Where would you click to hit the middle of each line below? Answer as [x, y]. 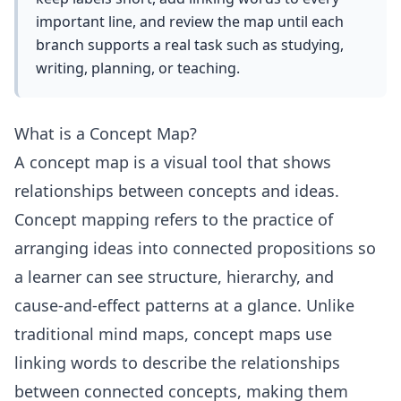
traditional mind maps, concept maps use [173, 334]
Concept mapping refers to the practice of [174, 219]
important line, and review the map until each [190, 21]
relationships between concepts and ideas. [177, 191]
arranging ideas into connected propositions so [195, 248]
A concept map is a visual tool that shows [173, 162]
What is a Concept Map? [106, 133]
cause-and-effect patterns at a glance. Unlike [184, 305]
